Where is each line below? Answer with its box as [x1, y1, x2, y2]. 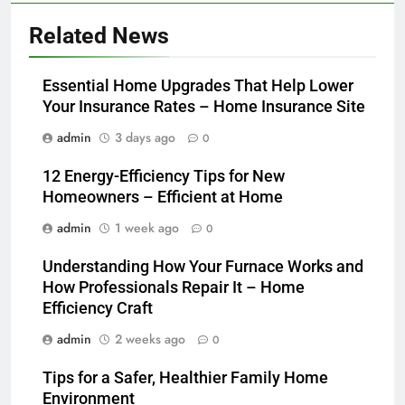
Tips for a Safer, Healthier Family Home [42, 369, 328, 388]
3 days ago [115, 128, 175, 147]
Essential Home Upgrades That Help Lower [42, 77, 353, 96]
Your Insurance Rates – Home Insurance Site [42, 98, 365, 117]
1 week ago [115, 219, 179, 238]
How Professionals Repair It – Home [42, 278, 305, 297]
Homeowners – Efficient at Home [42, 188, 283, 207]
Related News [29, 23, 169, 50]
